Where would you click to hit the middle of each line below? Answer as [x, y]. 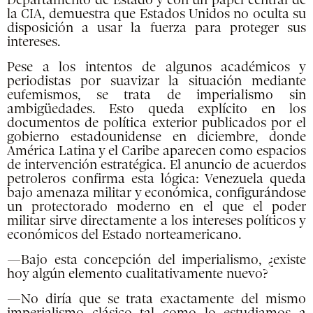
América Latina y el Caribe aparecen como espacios [156, 151]
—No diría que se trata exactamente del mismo [156, 299]
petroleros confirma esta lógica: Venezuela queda [156, 179]
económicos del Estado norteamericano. [124, 235]
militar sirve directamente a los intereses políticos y [156, 221]
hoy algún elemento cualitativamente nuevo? [137, 274]
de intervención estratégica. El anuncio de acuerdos [156, 165]
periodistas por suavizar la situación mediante [156, 81]
